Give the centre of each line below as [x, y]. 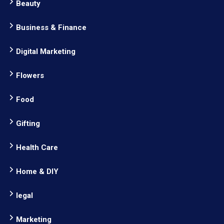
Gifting [28, 123]
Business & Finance [51, 27]
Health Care [37, 147]
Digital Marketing [46, 51]
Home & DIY [37, 171]
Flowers [30, 75]
